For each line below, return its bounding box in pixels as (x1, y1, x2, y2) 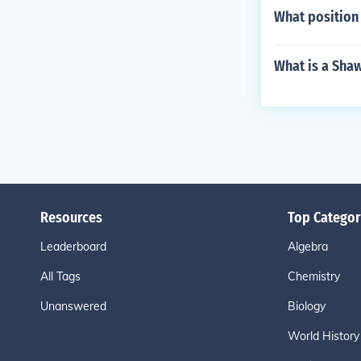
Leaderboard (39, 239, 106, 254)
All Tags (39, 269, 81, 284)
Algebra (287, 239, 328, 254)
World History (287, 329, 359, 343)
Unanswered (39, 299, 106, 313)
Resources (39, 209, 102, 226)
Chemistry (287, 269, 340, 284)
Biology (287, 299, 326, 313)
